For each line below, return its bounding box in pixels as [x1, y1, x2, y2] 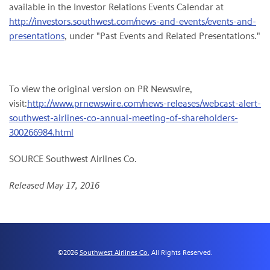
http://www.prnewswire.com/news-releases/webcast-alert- [27, 98, 261, 110]
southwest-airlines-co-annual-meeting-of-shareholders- [9, 112, 238, 124]
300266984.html [9, 127, 74, 139]
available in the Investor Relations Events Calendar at [9, 1, 224, 13]
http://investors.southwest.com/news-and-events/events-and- [9, 16, 256, 28]
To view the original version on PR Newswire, [9, 83, 192, 95]
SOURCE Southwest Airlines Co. [9, 153, 137, 165]
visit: [9, 98, 27, 110]
